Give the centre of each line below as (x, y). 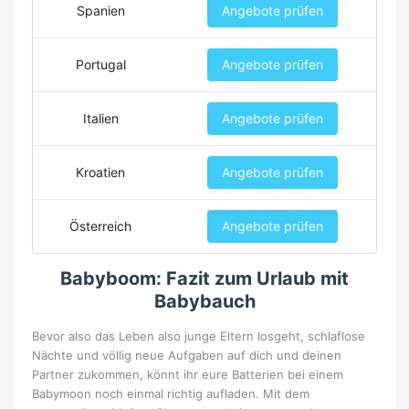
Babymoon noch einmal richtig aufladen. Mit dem (171, 394)
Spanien (100, 11)
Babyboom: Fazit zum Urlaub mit (204, 279)
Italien (100, 119)
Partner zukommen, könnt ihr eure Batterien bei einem (188, 375)
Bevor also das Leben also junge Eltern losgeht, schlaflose (199, 336)
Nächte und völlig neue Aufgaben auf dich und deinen (187, 356)
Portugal (100, 65)
